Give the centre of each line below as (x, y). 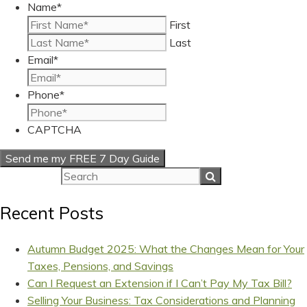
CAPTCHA (54, 129)
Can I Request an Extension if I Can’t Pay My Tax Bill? (160, 283)
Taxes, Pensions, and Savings (100, 266)
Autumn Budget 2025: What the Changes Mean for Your (166, 249)
